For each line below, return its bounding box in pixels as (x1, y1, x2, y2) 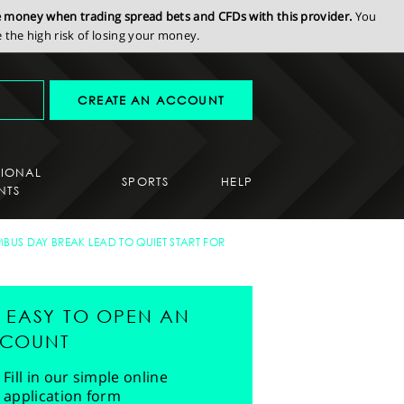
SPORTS (122, 173, 170, 188)
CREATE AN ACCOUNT (78, 93, 225, 107)
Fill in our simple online (4, 367, 169, 387)
